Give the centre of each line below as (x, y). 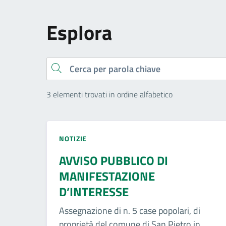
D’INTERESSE (94, 191)
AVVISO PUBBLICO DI (114, 160)
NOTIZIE (73, 138)
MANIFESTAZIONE (107, 176)
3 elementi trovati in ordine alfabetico (109, 94)
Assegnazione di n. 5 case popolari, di (130, 210)
